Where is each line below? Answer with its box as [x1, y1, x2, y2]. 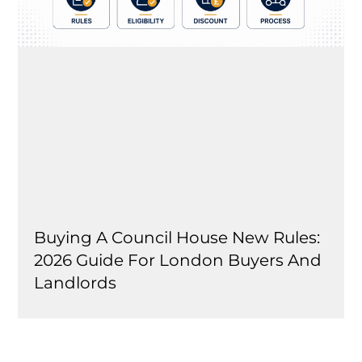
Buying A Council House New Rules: [34, 227, 321, 247]
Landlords [34, 272, 117, 293]
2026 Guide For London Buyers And [34, 250, 322, 270]
